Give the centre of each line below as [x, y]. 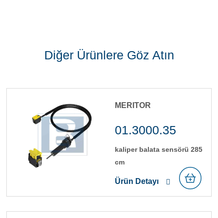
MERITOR [133, 105]
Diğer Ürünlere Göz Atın [109, 55]
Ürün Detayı [137, 181]
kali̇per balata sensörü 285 [159, 149]
